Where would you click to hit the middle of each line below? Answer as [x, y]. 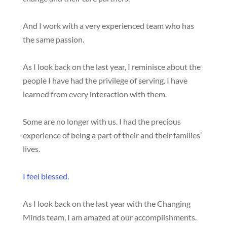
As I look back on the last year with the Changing [106, 203]
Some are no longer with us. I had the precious [102, 121]
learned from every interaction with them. [94, 94]
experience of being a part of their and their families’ [112, 135]
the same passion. [53, 39]
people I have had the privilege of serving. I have [105, 80]
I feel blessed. [46, 176]
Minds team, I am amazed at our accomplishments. [109, 217]
